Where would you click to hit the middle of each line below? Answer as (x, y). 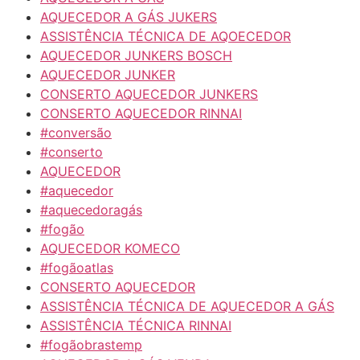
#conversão (76, 133)
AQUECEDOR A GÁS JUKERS (129, 17)
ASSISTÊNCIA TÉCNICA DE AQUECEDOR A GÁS (187, 307)
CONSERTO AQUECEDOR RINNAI (141, 114)
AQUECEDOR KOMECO (110, 249)
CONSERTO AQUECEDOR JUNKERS (149, 94)
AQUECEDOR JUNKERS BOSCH (136, 56)
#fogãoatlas (77, 268)
